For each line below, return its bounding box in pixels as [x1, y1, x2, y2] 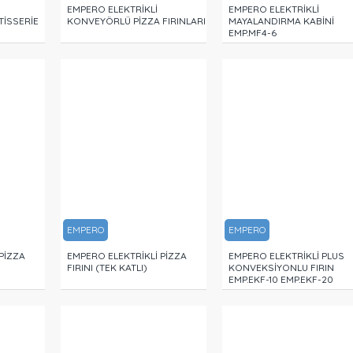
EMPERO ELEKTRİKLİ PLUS [228, 249, 344, 262]
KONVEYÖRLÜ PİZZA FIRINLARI [66, 14, 206, 27]
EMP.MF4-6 [228, 26, 277, 39]
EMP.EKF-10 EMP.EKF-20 [228, 273, 333, 285]
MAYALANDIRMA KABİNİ [228, 14, 334, 27]
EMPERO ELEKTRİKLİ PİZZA [66, 249, 187, 262]
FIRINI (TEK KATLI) [66, 261, 147, 273]
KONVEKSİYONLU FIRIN [228, 261, 334, 273]
